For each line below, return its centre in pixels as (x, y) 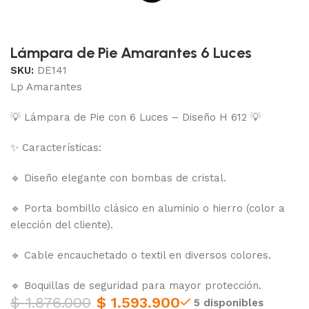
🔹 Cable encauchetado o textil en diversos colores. (141, 255)
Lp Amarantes (47, 87)
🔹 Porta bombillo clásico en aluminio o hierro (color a (148, 208)
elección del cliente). (62, 225)
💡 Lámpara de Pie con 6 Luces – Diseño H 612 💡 (136, 117)
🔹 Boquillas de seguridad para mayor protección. (136, 285)
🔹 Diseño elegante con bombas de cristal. (119, 178)
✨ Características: (56, 147)
